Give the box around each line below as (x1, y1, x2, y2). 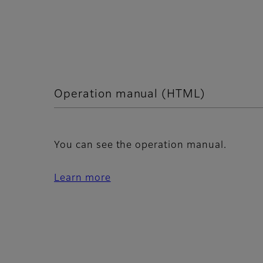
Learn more (54, 174, 111, 184)
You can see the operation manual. (54, 141, 227, 151)
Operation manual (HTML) (54, 88, 206, 100)
